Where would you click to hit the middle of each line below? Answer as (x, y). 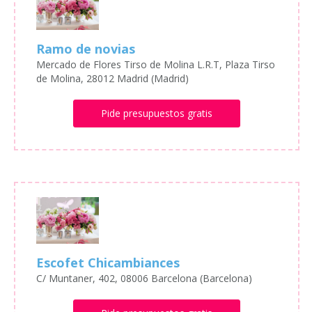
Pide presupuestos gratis (156, 113)
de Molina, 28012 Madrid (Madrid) (112, 78)
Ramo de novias (86, 49)
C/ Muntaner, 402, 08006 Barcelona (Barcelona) (144, 279)
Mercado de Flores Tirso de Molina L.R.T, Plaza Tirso (156, 64)
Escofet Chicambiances (108, 263)
